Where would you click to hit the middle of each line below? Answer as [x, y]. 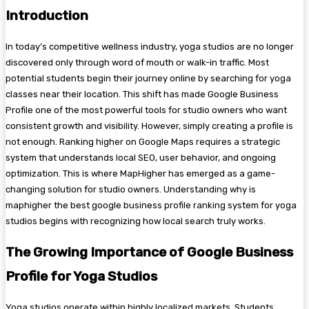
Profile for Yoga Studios [81, 277]
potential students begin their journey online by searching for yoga [148, 79]
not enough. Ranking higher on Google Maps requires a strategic [143, 142]
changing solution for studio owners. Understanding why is [131, 190]
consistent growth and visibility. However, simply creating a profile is [149, 126]
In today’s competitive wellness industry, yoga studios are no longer [150, 47]
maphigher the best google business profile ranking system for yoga [151, 206]
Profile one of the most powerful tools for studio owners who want [146, 110]
